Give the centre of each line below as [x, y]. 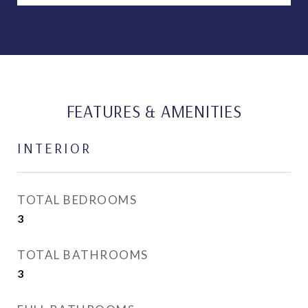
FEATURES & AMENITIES [154, 111]
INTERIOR [54, 148]
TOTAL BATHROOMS [83, 255]
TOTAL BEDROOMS [77, 200]
